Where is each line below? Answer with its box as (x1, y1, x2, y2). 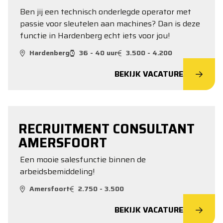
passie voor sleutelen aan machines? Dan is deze (20, 17, 200, 30)
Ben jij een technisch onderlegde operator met (20, 5, 191, 18)
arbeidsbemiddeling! (20, 165, 95, 178)
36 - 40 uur (79, 47, 117, 58)
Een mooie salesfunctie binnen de (20, 153, 146, 166)
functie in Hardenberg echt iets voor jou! (20, 29, 170, 42)
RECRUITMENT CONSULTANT (18, 118, 195, 139)
